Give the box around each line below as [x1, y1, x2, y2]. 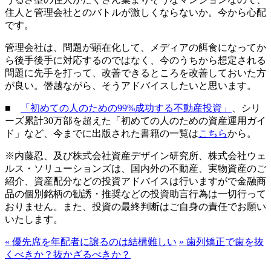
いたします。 [5, 214, 63, 224]
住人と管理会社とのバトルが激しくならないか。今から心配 [5, 7, 266, 18]
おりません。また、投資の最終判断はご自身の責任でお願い [5, 201, 266, 212]
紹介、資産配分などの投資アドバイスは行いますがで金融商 [5, 175, 266, 186]
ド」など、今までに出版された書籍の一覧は [5, 128, 198, 139]
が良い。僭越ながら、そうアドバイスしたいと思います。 [5, 80, 256, 91]
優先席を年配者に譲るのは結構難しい [10, 236, 177, 247]
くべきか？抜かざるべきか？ [5, 249, 131, 260]
